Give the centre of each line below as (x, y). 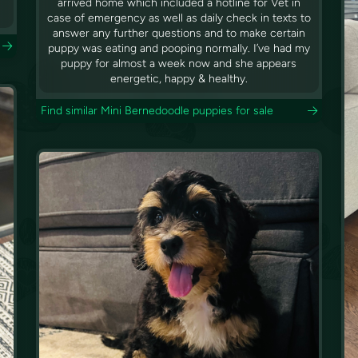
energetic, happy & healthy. (179, 79)
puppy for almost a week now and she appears (179, 64)
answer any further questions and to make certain (179, 34)
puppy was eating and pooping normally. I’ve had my (179, 49)
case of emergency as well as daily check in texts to (179, 18)
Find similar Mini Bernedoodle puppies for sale (157, 111)
